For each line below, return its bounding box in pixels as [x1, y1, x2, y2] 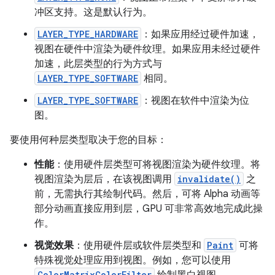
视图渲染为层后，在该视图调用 [34, 173, 174, 185]
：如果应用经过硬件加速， [141, 28, 259, 41]
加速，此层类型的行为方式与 [34, 58, 162, 70]
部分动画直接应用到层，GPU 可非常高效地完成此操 [34, 203, 263, 215]
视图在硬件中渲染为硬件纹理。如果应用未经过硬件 [34, 43, 260, 55]
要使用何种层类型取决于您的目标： [10, 134, 167, 146]
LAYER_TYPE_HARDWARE [37, 28, 138, 40]
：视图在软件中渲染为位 [141, 95, 249, 107]
